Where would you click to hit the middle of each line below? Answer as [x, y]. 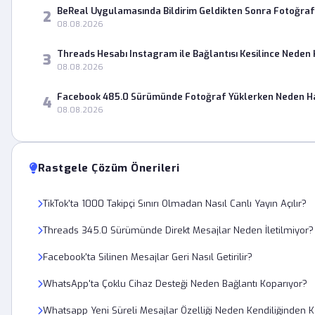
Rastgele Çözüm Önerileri [109, 168]
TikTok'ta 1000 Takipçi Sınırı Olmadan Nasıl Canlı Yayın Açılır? [175, 204]
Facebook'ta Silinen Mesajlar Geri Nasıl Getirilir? [148, 257]
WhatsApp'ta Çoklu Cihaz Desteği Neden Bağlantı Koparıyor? [175, 284]
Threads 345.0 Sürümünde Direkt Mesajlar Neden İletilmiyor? [178, 230]
